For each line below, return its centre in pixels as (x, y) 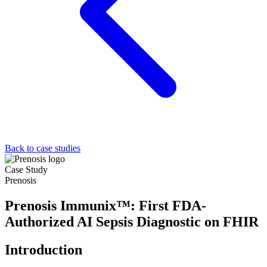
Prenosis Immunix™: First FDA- (105, 205)
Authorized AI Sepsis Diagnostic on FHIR (132, 221)
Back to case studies (43, 148)
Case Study (26, 170)
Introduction (44, 249)
